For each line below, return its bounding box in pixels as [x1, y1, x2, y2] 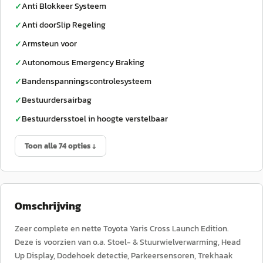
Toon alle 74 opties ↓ [25, 140, 96, 151]
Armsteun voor [22, 38, 77, 50]
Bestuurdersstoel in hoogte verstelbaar [22, 113, 168, 125]
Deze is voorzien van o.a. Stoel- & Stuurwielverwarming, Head [15, 236, 241, 248]
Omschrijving [15, 198, 81, 214]
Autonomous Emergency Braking [22, 56, 144, 69]
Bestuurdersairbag [22, 94, 92, 106]
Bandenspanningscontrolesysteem [22, 75, 151, 87]
